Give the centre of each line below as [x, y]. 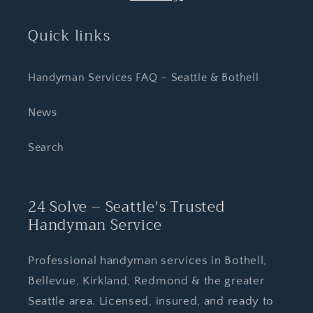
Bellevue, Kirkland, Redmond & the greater [146, 280]
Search [46, 148]
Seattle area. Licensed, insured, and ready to [151, 300]
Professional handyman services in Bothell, [147, 260]
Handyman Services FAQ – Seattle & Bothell [144, 78]
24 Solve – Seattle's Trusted [126, 206]
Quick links [69, 35]
